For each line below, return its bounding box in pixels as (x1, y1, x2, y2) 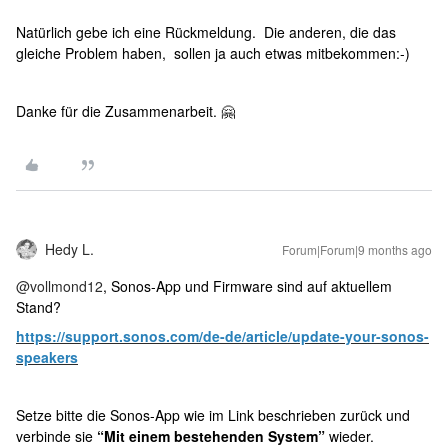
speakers (16, 346, 78, 367)
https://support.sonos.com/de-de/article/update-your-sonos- (16, 325, 429, 346)
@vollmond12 (16, 275, 103, 296)
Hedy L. (45, 238, 94, 259)
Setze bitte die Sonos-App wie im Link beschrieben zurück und (16, 404, 410, 425)
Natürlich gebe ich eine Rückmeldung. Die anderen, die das (16, 21, 396, 42)
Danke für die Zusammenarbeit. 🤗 (16, 100, 235, 121)
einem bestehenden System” (125, 425, 325, 446)
